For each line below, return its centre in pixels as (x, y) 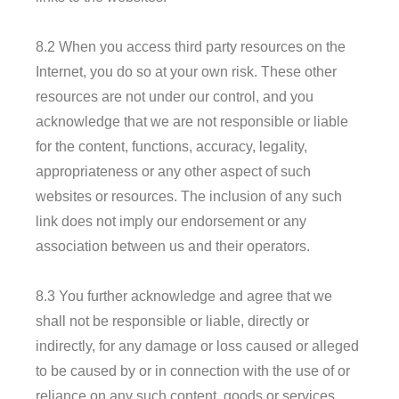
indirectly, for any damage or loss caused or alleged (197, 346)
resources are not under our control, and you (175, 96)
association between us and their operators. (173, 246)
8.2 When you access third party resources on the (191, 46)
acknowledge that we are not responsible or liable (192, 121)
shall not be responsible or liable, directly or (172, 321)
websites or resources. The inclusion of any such (189, 196)
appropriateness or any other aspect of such (173, 171)
